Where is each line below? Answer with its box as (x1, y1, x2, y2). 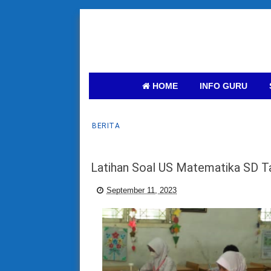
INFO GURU (199, 81, 247, 91)
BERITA (92, 122, 120, 130)
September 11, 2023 (106, 186, 177, 195)
